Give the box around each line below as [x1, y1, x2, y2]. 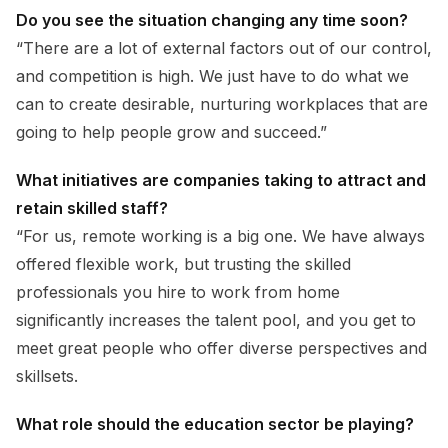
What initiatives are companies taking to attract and [16, 169, 426, 190]
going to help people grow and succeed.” [16, 121, 327, 142]
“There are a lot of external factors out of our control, [16, 37, 432, 58]
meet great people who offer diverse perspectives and [16, 337, 427, 358]
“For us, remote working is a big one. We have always [16, 225, 425, 246]
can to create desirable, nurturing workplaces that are [16, 93, 428, 114]
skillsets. [16, 365, 78, 386]
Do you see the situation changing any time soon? [16, 9, 408, 30]
